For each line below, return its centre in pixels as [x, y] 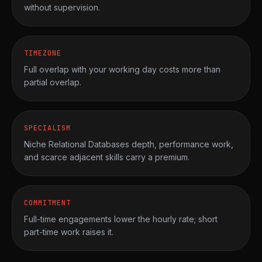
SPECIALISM [47, 128]
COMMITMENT [47, 203]
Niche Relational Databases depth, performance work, [129, 144]
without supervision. [62, 7]
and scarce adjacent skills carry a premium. [107, 157]
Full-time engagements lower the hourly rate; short [121, 219]
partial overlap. [53, 82]
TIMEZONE [43, 53]
